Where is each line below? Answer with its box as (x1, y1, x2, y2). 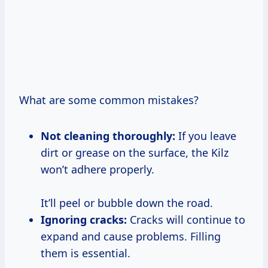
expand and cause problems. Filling (41, 229, 221, 243)
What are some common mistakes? (19, 92, 199, 107)
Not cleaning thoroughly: (41, 128, 175, 143)
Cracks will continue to (127, 212, 245, 227)
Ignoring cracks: (41, 212, 127, 227)
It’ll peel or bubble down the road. (41, 195, 213, 210)
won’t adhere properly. (41, 162, 154, 176)
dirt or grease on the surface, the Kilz (41, 145, 229, 160)
